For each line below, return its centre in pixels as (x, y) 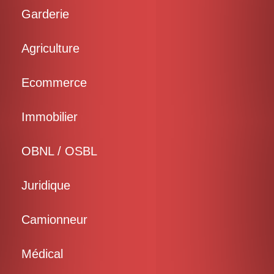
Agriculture (50, 48)
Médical (42, 254)
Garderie (45, 14)
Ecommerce (54, 82)
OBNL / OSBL (59, 151)
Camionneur (54, 219)
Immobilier (50, 117)
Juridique (46, 185)
